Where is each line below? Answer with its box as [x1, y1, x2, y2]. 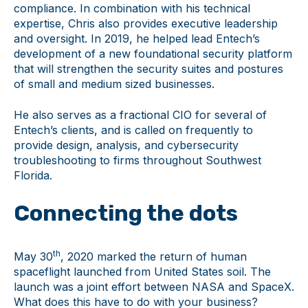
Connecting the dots [14, 200, 238, 227]
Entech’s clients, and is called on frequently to [14, 122, 253, 137]
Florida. [14, 168, 52, 182]
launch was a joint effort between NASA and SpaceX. [14, 279, 294, 294]
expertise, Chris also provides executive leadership [14, 16, 278, 31]
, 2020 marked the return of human [60, 249, 247, 263]
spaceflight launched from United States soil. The [14, 264, 271, 278]
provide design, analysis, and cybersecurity [14, 137, 239, 152]
